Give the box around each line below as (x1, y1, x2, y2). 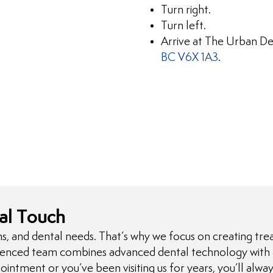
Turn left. (161, 20, 206, 32)
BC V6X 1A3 (161, 52, 218, 63)
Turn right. (161, 4, 211, 16)
